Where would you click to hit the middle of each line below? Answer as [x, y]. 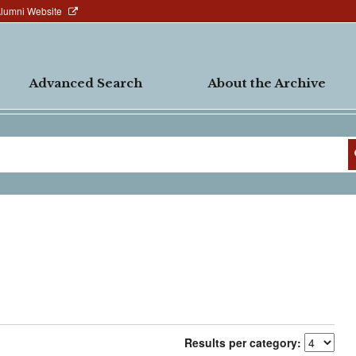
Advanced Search [85, 83]
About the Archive [267, 83]
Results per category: [242, 342]
